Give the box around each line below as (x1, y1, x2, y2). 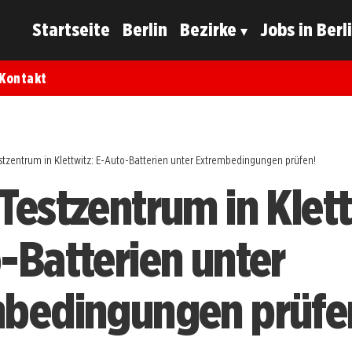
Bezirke (180, 18, 237, 42)
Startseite (32, 18, 111, 42)
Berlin (123, 18, 168, 42)
